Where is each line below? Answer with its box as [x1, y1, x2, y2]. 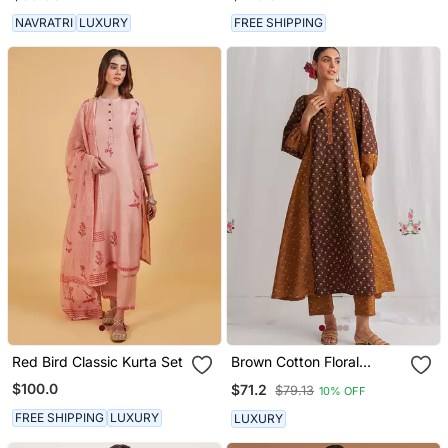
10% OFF [319, 383, 367, 398]
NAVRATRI [14, 15, 73, 31]
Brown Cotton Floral [231, 353, 360, 371]
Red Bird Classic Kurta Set [11, 353, 183, 371]
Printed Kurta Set [231, 370, 344, 388]
